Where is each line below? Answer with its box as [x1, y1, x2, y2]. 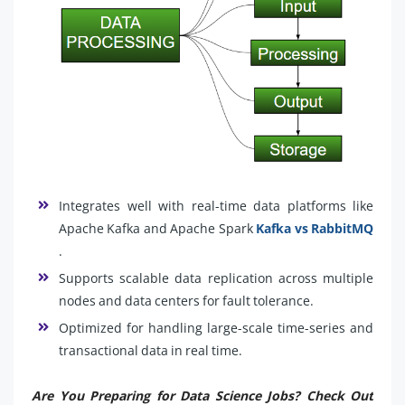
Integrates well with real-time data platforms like [59, 197, 373, 214]
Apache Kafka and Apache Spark [59, 220, 257, 237]
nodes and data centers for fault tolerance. [59, 292, 314, 309]
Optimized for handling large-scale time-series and [59, 319, 373, 336]
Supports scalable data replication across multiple [59, 269, 373, 287]
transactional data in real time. [59, 342, 242, 359]
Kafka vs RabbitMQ [256, 220, 374, 237]
